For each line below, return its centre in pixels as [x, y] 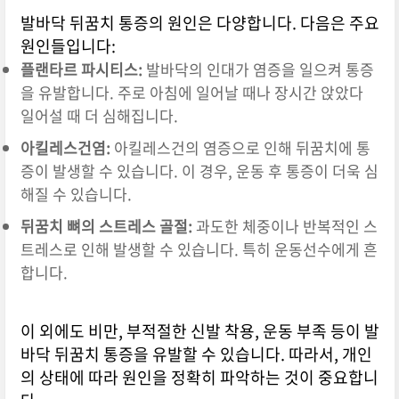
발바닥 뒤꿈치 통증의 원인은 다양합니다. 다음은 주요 [199, 23]
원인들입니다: [68, 46]
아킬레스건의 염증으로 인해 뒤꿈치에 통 [240, 148]
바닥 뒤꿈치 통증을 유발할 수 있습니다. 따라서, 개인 [196, 354]
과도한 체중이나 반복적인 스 [285, 226]
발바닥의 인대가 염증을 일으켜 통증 [258, 69]
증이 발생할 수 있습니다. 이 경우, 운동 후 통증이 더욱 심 [199, 171]
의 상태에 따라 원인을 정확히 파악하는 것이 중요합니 [199, 378]
